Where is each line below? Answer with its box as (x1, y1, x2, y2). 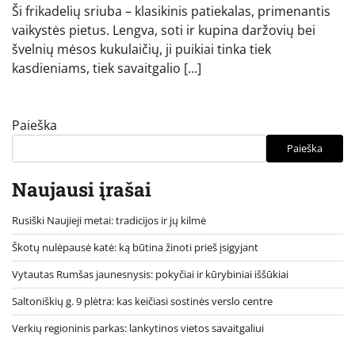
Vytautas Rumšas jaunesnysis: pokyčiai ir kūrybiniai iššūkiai (12, 266, 288, 281)
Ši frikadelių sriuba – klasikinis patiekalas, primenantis (12, 2, 330, 20)
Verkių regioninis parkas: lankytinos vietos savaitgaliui (12, 320, 264, 335)
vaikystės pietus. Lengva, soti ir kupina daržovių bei (12, 21, 315, 39)
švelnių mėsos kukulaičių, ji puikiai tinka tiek (12, 40, 271, 58)
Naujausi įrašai (12, 176, 151, 202)
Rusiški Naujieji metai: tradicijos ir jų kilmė (12, 212, 206, 227)
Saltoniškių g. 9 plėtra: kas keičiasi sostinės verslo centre (12, 293, 273, 308)
